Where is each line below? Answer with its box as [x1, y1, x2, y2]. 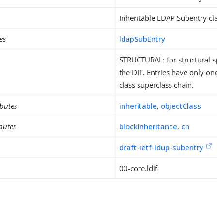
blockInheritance [119, 122, 178, 131]
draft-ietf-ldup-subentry [119, 142, 204, 152]
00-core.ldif [119, 163, 158, 173]
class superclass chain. [119, 80, 194, 90]
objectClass [161, 101, 201, 110]
